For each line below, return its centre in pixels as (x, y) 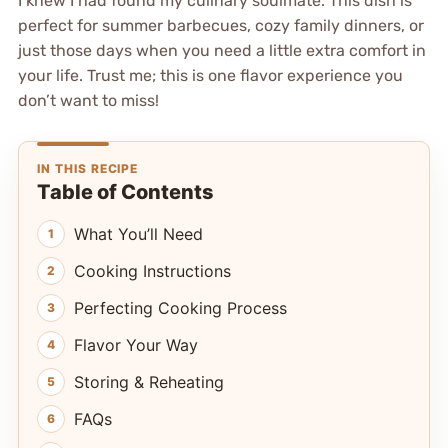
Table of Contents (125, 192)
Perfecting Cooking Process (180, 308)
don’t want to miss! (88, 101)
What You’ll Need (138, 234)
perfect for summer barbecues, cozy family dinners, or (220, 26)
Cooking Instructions (152, 271)
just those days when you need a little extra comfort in (221, 51)
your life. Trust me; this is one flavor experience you (210, 76)
